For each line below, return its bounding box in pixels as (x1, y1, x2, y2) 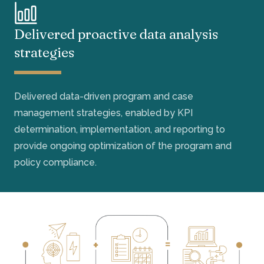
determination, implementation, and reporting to (14, 123, 225, 135)
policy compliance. (14, 156, 97, 168)
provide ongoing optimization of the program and (14, 140, 232, 151)
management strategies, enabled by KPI (14, 107, 193, 118)
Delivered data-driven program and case (14, 90, 193, 102)
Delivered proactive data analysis (14, 25, 218, 42)
